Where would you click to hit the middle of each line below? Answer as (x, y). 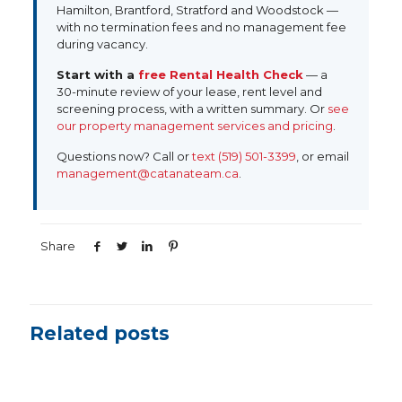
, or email (322, 156)
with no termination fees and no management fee (201, 27)
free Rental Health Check (220, 74)
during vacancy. (102, 44)
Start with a (97, 74)
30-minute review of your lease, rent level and (189, 92)
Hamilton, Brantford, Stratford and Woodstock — (197, 10)
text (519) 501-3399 (244, 156)
